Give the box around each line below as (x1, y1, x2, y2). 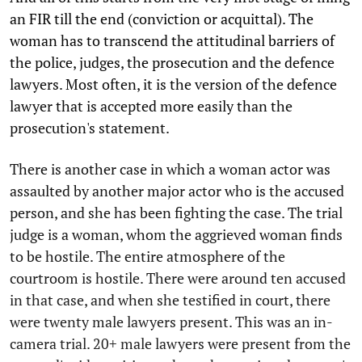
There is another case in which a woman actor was (10, 158, 330, 179)
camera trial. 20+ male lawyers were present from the (10, 333, 351, 353)
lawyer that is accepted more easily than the (10, 95, 293, 116)
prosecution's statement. (10, 117, 170, 137)
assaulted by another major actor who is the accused (10, 180, 344, 200)
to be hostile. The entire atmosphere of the (10, 246, 285, 266)
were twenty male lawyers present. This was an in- (10, 311, 333, 331)
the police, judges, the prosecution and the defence (10, 52, 335, 72)
